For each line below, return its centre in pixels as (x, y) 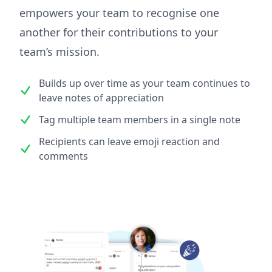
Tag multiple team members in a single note (140, 119)
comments (63, 156)
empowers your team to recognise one (119, 12)
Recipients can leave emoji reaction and (129, 141)
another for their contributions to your (119, 32)
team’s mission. (59, 51)
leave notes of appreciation (101, 97)
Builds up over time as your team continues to (144, 83)
